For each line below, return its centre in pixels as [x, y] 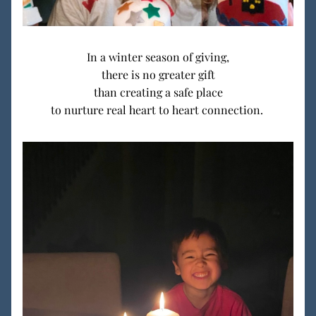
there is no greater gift [158, 74]
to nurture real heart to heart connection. [158, 110]
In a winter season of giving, [158, 57]
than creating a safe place [158, 92]
